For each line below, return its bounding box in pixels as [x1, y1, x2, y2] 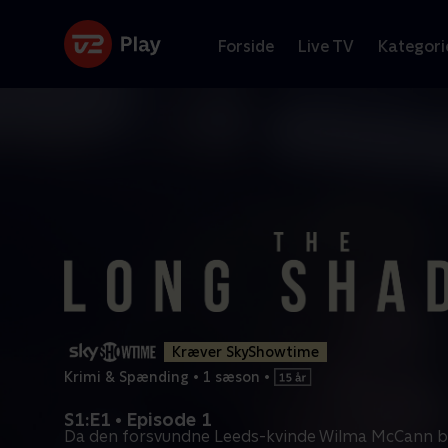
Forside [218, 36, 274, 56]
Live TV [298, 36, 354, 56]
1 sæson [203, 368, 260, 385]
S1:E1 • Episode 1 [64, 409, 212, 430]
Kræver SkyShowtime [172, 344, 319, 360]
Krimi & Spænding [64, 368, 189, 385]
